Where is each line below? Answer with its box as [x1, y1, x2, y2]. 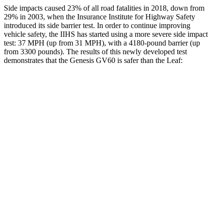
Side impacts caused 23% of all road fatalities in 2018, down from [4, 3, 204, 12]
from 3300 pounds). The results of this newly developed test [4, 47, 187, 56]
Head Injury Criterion [30, 199, 86, 206]
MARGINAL [151, 132, 184, 139]
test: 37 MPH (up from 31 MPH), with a [4, 38, 129, 47]
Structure [46, 132, 70, 139]
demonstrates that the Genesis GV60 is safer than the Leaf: [4, 56, 183, 64]
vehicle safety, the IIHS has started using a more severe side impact [4, 30, 208, 38]
